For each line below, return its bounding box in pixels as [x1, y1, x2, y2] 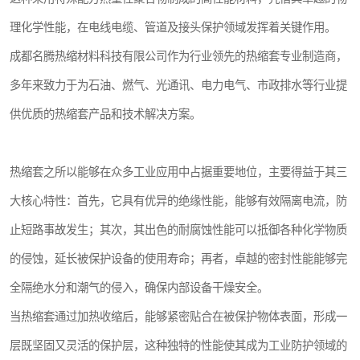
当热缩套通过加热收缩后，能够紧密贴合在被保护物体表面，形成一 [10, 310, 347, 324]
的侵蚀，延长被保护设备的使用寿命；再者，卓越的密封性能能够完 [10, 252, 347, 266]
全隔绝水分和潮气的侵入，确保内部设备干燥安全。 [10, 281, 268, 295]
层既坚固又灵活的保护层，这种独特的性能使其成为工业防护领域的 [10, 339, 347, 353]
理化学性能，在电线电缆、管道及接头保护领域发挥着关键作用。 [10, 21, 336, 35]
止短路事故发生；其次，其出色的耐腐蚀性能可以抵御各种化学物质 [10, 223, 347, 237]
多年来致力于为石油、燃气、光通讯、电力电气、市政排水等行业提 [10, 79, 347, 92]
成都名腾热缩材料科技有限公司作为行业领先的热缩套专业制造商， [10, 50, 347, 63]
